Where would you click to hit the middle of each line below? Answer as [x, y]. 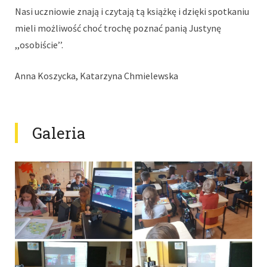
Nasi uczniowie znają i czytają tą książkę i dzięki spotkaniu [132, 11]
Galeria [59, 133]
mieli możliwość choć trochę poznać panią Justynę [118, 28]
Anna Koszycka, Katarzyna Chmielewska [97, 76]
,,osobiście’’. [39, 45]
